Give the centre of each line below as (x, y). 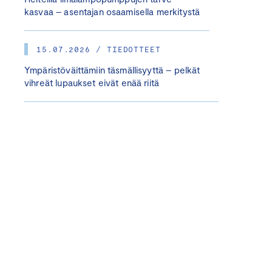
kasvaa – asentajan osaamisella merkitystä (112, 12)
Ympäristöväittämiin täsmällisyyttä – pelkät (112, 70)
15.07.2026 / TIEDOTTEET (99, 49)
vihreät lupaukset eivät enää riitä (92, 83)
